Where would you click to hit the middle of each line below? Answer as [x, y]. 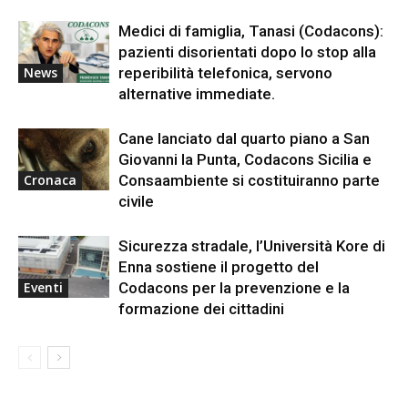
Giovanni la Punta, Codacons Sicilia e [245, 159]
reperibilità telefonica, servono [225, 72]
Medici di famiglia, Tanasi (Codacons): [251, 31]
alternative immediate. [197, 93]
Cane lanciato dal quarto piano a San [244, 138]
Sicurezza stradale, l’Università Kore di [252, 245]
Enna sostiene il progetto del [219, 266]
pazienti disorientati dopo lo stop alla [247, 51]
